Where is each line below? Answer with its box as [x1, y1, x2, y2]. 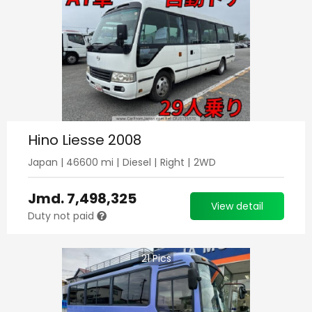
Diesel [123, 155, 151, 169]
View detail [211, 198, 263, 213]
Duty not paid [28, 209, 97, 223]
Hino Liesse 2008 [28, 130, 141, 150]
